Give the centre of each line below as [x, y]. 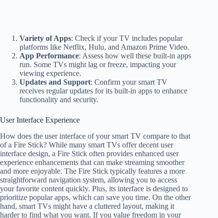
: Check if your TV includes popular [127, 38]
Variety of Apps [45, 38]
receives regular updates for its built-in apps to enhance [103, 91]
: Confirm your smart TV [129, 82]
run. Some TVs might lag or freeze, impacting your [98, 64]
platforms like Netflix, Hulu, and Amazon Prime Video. [104, 47]
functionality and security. [59, 99]
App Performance [49, 55]
